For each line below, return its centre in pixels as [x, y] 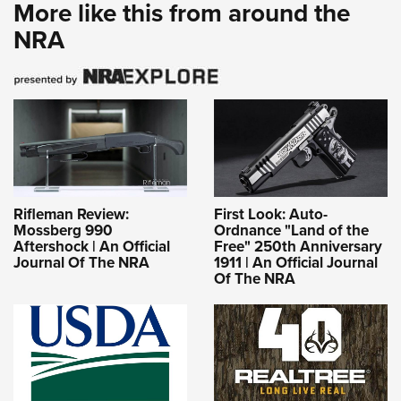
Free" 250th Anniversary [298, 246]
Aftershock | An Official [92, 246]
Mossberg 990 [63, 230]
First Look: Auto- [271, 213]
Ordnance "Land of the [291, 230]
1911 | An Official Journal [296, 262]
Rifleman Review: [71, 213]
